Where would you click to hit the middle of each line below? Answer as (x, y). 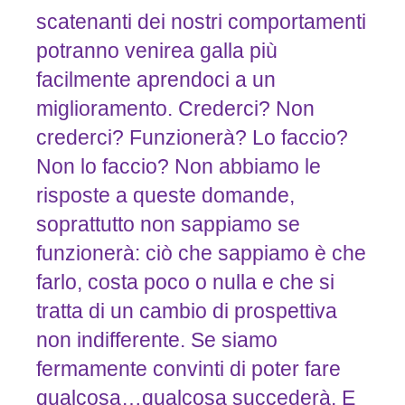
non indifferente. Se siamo (156, 339)
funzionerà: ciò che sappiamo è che (201, 253)
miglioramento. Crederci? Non (175, 108)
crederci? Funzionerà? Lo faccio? (192, 137)
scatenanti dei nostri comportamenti (201, 21)
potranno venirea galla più (156, 50)
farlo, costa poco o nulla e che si (185, 282)
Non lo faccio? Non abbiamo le (178, 166)
